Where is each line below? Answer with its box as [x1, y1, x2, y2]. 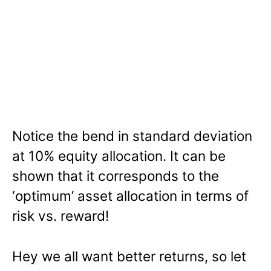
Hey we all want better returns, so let [12, 248, 246, 265]
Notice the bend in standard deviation [12, 128, 252, 145]
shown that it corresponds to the [12, 168, 219, 184]
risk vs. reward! [12, 207, 109, 224]
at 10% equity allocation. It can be [12, 148, 226, 165]
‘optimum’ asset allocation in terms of [12, 188, 249, 204]
